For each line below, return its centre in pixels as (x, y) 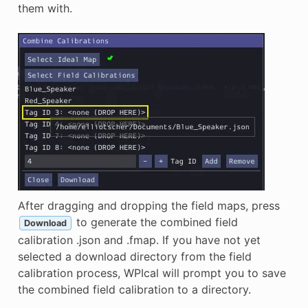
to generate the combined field (155, 222)
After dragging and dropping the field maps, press (148, 205)
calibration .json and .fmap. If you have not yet (139, 240)
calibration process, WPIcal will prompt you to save (152, 273)
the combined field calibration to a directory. (134, 289)
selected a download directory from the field (134, 256)
